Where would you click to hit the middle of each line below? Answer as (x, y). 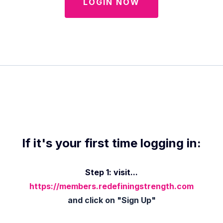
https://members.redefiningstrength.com (111, 186)
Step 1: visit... (111, 172)
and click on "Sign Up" (111, 200)
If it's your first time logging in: (111, 143)
